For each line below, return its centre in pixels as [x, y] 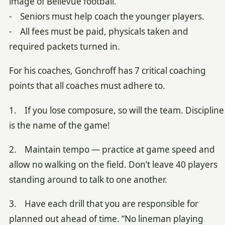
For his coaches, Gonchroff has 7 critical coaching [107, 71]
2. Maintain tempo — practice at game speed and [112, 150]
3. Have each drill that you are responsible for [103, 204]
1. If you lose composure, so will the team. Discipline [116, 110]
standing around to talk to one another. [88, 180]
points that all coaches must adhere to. [87, 86]
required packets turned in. [64, 46]
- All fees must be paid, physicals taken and [98, 31]
